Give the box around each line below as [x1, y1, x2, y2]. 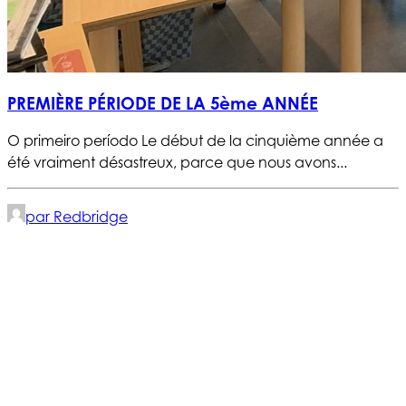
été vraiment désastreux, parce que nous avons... [7, 153, 347, 172]
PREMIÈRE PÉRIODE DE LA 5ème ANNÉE [7, 92, 318, 113]
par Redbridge [25, 208, 128, 227]
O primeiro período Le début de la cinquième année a [7, 131, 383, 150]
